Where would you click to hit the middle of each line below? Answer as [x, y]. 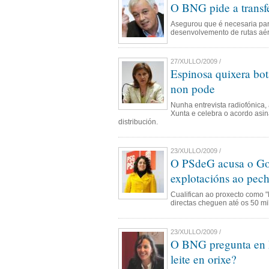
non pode [193, 89]
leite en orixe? [204, 259]
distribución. [138, 122]
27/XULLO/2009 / [196, 61]
